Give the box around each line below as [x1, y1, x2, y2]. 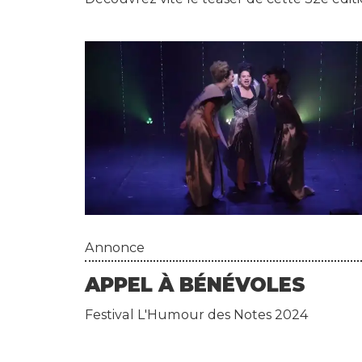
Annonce [84, 239, 145, 256]
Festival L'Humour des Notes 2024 [84, 305, 308, 322]
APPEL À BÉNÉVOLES [84, 272, 305, 297]
